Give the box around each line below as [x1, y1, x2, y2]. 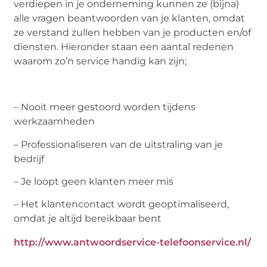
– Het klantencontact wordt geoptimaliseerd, [14, 198, 229, 210]
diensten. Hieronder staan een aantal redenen [14, 41, 234, 53]
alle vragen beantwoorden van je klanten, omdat [14, 13, 246, 24]
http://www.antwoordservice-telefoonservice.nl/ [14, 237, 252, 249]
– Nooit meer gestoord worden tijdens [14, 101, 196, 113]
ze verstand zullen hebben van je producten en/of [14, 27, 252, 39]
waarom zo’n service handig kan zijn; [14, 55, 187, 67]
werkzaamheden [14, 116, 95, 128]
